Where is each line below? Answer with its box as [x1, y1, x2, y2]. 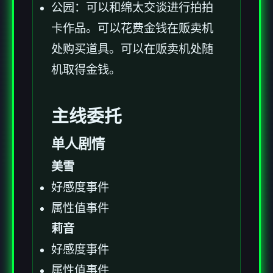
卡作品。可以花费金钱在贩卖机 [51, 21, 213, 35]
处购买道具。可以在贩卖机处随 [51, 42, 213, 55]
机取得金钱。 [51, 63, 121, 76]
